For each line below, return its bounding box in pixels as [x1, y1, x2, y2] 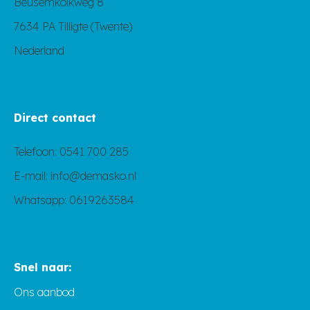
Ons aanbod [14, 285, 75, 300]
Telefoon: [14, 145, 60, 159]
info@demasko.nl [48, 169, 136, 183]
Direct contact [14, 111, 96, 125]
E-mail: [14, 169, 48, 183]
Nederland [14, 44, 64, 58]
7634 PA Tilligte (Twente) [14, 19, 132, 34]
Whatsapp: [14, 193, 69, 208]
